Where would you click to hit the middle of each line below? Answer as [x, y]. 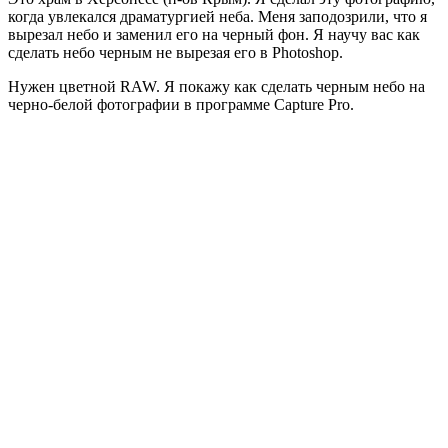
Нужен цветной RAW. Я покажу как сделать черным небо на [216, 86]
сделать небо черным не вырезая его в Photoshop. [175, 52]
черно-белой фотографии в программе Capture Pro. [181, 104]
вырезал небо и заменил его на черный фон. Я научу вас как [214, 34]
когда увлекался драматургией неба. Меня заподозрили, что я [217, 16]
